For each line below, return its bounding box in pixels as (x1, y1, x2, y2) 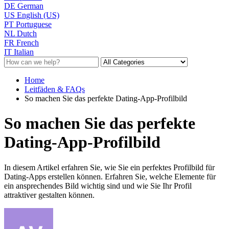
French (16, 38, 39, 47)
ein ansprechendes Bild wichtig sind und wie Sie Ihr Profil (4, 181, 192, 190)
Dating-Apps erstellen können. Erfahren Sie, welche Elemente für (4, 172, 216, 181)
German (17, 1, 43, 10)
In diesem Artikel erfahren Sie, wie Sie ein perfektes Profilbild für (4, 163, 215, 172)
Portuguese (16, 19, 52, 29)
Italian (14, 47, 34, 56)
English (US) (17, 10, 59, 19)
